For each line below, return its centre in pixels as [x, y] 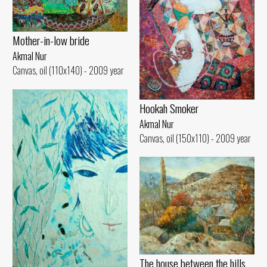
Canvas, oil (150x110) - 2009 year [195, 139]
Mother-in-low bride [51, 41]
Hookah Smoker [169, 108]
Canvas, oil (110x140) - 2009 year [68, 71]
